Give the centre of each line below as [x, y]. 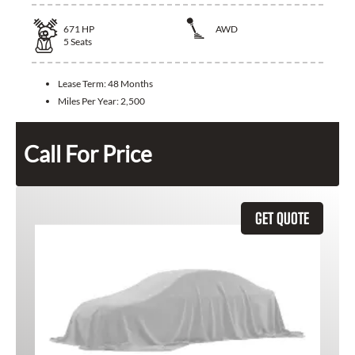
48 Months [130, 83]
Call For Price [88, 153]
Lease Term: [83, 83]
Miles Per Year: [89, 101]
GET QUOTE [282, 218]
